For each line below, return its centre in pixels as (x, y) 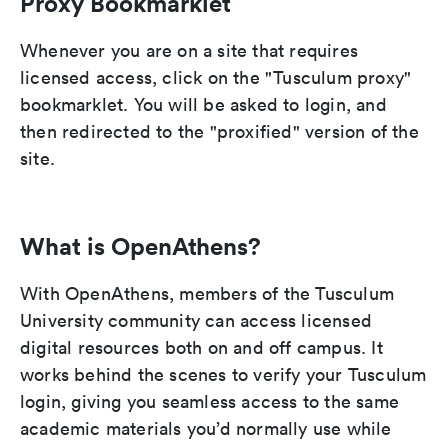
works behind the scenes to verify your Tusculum (223, 375)
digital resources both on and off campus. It (201, 348)
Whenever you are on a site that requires (189, 51)
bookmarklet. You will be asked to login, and (203, 105)
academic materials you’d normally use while (206, 429)
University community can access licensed (196, 321)
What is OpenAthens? (140, 246)
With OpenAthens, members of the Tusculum (207, 294)
